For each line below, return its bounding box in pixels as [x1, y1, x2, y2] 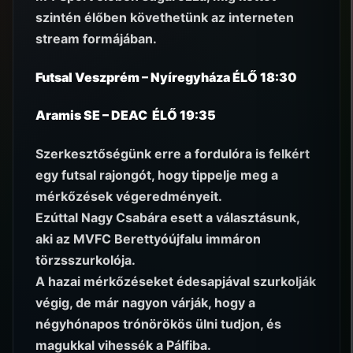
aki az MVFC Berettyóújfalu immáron [35, 230, 261, 247]
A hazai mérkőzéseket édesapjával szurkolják [35, 273, 316, 289]
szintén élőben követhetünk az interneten [35, 9, 294, 26]
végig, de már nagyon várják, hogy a [35, 294, 255, 310]
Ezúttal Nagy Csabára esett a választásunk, [35, 209, 299, 225]
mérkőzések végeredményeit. [35, 188, 222, 204]
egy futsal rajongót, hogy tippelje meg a [35, 166, 278, 183]
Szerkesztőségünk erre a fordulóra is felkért [35, 145, 310, 162]
